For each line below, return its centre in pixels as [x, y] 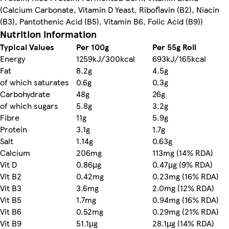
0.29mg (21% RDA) [186, 211]
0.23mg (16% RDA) [186, 176]
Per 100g [93, 47]
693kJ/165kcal [179, 58]
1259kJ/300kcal [106, 58]
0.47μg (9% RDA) [182, 164]
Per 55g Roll [174, 47]
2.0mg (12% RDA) [183, 188]
